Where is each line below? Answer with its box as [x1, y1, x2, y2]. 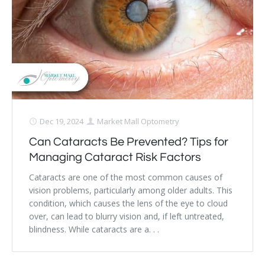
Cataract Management [17, 164, 104, 176]
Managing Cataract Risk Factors [29, 151, 201, 164]
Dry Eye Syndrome [17, 5, 88, 16]
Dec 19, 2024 [40, 116, 83, 127]
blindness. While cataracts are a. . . [29, 224, 159, 235]
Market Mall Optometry [97, 116, 179, 127]
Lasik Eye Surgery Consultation [17, 138, 135, 149]
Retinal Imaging [17, 31, 76, 43]
